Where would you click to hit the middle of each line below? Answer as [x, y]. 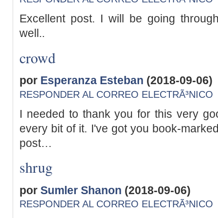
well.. [32, 33]
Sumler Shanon [81, 190]
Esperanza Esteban [92, 81]
